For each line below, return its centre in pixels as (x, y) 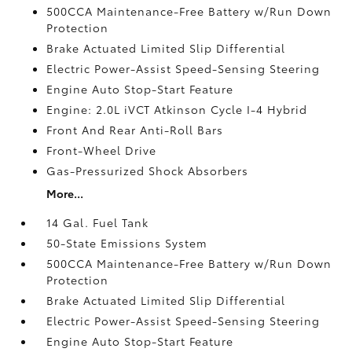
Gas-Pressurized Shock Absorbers (148, 170)
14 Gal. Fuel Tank (98, 222)
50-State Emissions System (127, 242)
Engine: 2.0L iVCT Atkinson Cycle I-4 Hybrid (177, 109)
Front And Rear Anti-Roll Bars (135, 129)
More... (65, 193)
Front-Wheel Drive (102, 150)
